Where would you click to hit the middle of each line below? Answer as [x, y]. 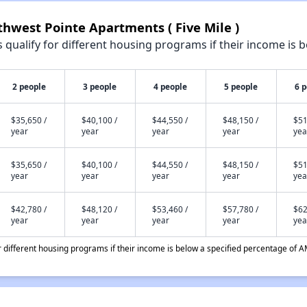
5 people [241, 86]
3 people [100, 86]
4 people [171, 86]
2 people [29, 86]
